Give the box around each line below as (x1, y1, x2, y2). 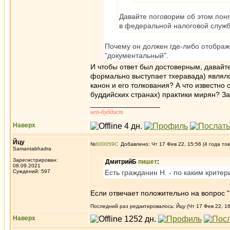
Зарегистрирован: (13, 157, 58, 163)
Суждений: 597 (13, 168, 50, 174)
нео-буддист (90, 108, 123, 116)
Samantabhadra (13, 146, 51, 151)
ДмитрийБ (105, 158, 138, 165)
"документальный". (105, 51, 168, 60)
